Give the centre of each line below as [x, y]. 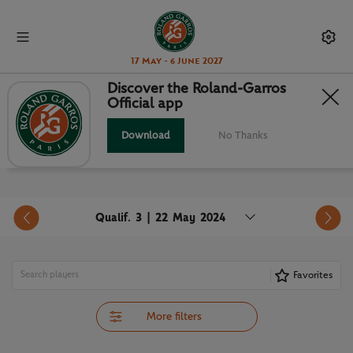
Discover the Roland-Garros [197, 88]
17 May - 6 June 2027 [176, 61]
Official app [145, 103]
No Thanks [243, 135]
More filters [174, 317]
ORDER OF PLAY [89, 120]
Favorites [313, 276]
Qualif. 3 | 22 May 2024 [160, 218]
